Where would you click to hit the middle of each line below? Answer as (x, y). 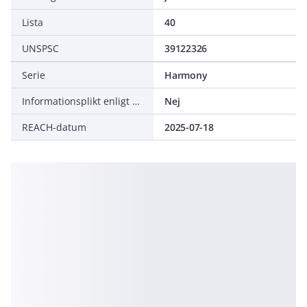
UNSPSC (40, 48)
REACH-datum (54, 127)
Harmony (186, 75)
